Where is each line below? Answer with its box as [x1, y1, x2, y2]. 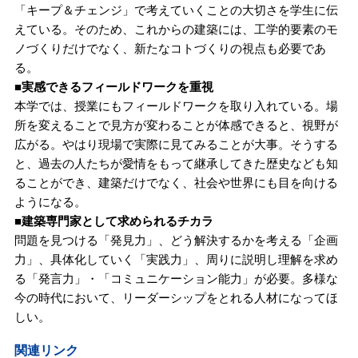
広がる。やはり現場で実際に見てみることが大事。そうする [14, 137, 338, 151]
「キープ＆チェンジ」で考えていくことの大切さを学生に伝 [14, 2, 338, 17]
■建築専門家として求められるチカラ [14, 213, 213, 228]
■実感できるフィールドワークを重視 [14, 79, 213, 93]
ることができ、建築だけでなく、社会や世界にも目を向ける [14, 175, 338, 189]
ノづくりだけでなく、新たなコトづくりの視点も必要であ [14, 41, 326, 55]
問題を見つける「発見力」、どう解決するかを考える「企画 [14, 233, 338, 247]
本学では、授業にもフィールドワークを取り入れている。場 [14, 98, 338, 113]
